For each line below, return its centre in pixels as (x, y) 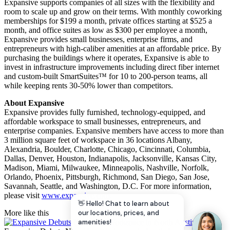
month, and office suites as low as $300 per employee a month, (106, 30)
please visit (23, 196)
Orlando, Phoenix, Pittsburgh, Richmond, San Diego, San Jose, (107, 177)
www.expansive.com (76, 196)
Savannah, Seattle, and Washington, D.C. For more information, (108, 186)
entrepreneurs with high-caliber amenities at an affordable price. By (113, 49)
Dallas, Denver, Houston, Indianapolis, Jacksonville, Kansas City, (110, 159)
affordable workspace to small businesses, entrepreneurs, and (102, 122)
